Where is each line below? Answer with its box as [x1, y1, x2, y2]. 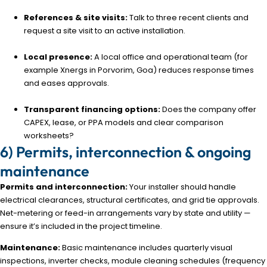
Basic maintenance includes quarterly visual [60, 242, 232, 254]
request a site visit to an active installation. [24, 25, 185, 37]
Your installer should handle [128, 181, 236, 193]
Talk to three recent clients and [128, 12, 249, 24]
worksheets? [24, 130, 74, 142]
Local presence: [24, 51, 92, 63]
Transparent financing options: [24, 104, 160, 116]
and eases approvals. [24, 77, 109, 89]
